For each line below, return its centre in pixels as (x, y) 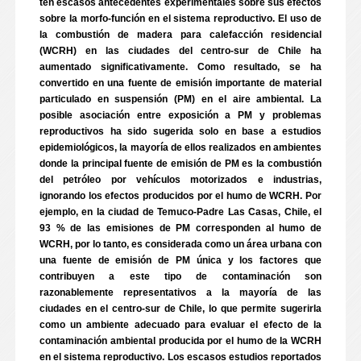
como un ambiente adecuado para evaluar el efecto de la (180, 325)
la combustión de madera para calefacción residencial (180, 35)
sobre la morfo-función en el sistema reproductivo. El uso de (180, 19)
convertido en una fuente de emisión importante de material (180, 83)
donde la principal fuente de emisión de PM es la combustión (180, 164)
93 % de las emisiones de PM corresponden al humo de (180, 228)
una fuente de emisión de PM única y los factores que (180, 260)
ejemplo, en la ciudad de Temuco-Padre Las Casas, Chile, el (180, 212)
